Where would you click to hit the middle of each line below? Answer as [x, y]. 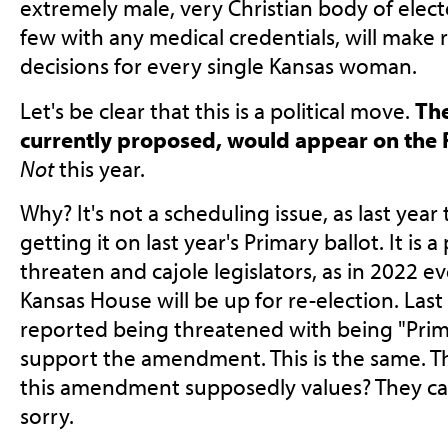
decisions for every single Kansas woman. [218, 66]
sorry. [46, 416]
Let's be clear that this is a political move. [217, 110]
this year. [99, 168]
